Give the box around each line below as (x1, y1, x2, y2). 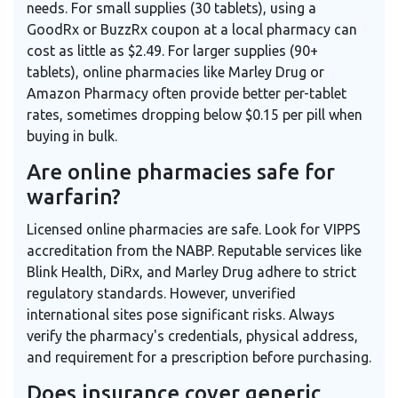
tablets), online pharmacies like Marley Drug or (27, 63, 324, 80)
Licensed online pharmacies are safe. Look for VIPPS (27, 220, 361, 237)
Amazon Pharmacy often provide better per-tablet (27, 84, 346, 101)
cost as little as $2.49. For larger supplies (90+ (27, 42, 318, 59)
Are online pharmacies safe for (27, 159, 335, 184)
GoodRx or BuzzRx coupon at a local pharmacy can (27, 20, 357, 37)
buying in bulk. (27, 127, 117, 144)
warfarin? (27, 184, 121, 209)
